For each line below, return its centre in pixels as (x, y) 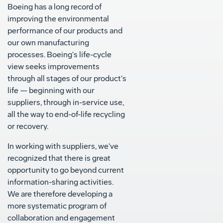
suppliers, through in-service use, (66, 103)
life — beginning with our (51, 91)
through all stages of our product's (67, 79)
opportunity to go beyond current (66, 170)
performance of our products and (65, 31)
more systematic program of (57, 206)
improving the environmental (58, 19)
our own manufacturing (48, 43)
